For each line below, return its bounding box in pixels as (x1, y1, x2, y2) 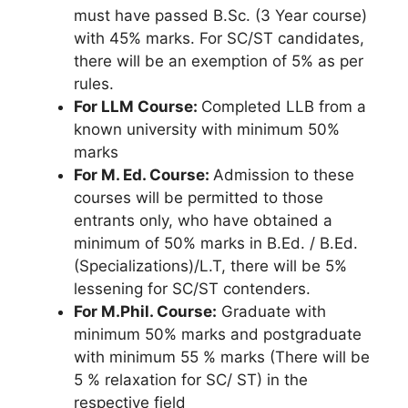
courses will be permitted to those (74, 188, 323, 207)
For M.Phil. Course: (74, 301, 217, 321)
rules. (74, 74, 114, 93)
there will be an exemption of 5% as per (74, 51, 363, 70)
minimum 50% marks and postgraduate (74, 324, 362, 343)
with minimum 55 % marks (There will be (74, 347, 370, 366)
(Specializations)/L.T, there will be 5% (74, 256, 347, 275)
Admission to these (213, 165, 354, 184)
